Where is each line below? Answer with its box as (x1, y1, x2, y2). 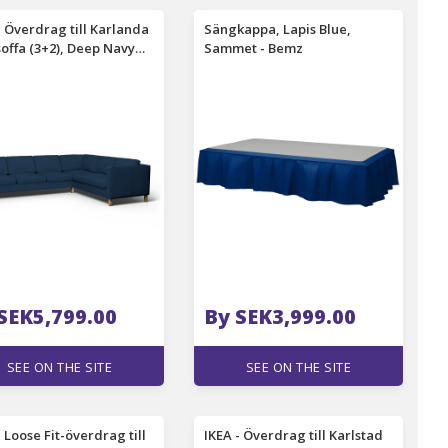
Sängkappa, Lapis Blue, (204, 20, 352, 38)
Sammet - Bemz (204, 39, 304, 57)
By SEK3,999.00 (204, 303, 357, 330)
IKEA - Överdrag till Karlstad (204, 426, 384, 444)
